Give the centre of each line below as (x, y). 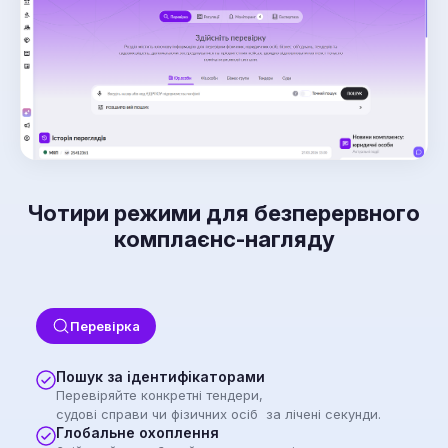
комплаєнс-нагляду (224, 239)
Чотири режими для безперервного (224, 213)
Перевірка (105, 326)
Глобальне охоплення (139, 433)
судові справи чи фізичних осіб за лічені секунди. (222, 414)
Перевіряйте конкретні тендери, (159, 395)
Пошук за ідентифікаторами (164, 377)
